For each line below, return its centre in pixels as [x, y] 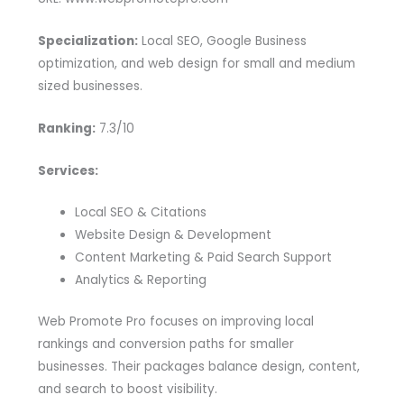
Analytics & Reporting [140, 280]
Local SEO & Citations [140, 213]
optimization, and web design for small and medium [196, 63]
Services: [68, 170]
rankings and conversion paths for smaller [165, 344]
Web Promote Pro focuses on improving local [175, 321]
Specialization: [87, 41]
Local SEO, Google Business [222, 41]
